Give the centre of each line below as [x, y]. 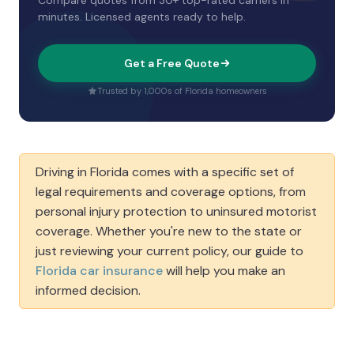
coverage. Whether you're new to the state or [169, 231]
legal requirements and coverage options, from [171, 192]
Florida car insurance [99, 271]
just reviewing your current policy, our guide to [169, 251]
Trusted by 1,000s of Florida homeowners [182, 91]
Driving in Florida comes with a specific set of [165, 172]
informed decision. [88, 290]
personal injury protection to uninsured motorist [176, 211]
